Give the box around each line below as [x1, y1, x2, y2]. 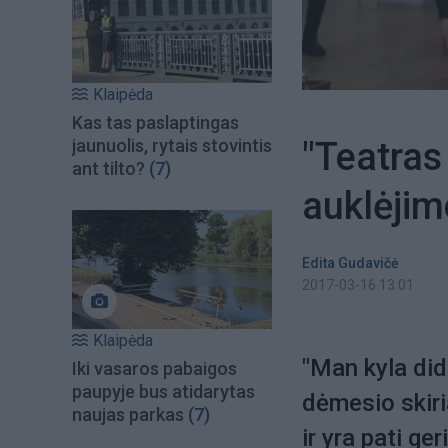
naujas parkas [72, 403, 184, 425]
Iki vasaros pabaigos [72, 357, 237, 379]
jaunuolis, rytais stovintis [72, 135, 272, 157]
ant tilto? [72, 158, 145, 180]
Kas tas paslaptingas [72, 112, 239, 134]
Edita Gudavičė [302, 255, 399, 271]
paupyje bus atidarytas [72, 380, 255, 402]
